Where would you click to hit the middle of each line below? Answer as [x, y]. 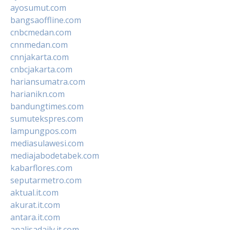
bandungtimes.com [47, 106]
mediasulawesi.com [47, 143]
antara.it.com [35, 217]
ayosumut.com [38, 7]
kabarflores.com [41, 168]
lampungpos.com [43, 131]
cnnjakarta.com [40, 57]
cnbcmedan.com [41, 32]
